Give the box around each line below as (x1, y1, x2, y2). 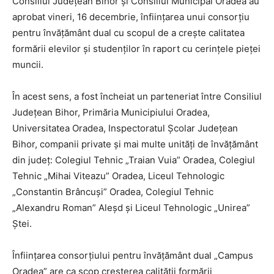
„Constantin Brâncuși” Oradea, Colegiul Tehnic (12, 185, 213, 198)
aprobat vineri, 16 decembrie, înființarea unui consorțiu (12, 10, 250, 23)
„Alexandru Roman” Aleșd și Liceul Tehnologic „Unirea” (12, 201, 250, 213)
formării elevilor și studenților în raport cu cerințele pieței (12, 42, 261, 54)
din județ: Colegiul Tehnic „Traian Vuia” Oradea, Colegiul (12, 154, 255, 166)
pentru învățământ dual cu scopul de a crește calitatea (12, 26, 245, 39)
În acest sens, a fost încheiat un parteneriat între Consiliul (12, 90, 262, 102)
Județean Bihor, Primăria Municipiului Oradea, (12, 106, 210, 118)
